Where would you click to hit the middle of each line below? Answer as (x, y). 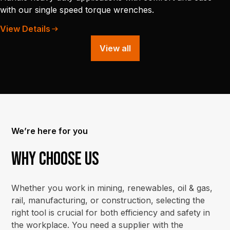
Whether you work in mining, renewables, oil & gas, (112, 188)
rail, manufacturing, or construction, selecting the (108, 200)
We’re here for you (50, 131)
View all (115, 48)
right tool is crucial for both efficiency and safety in (111, 213)
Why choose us (55, 159)
